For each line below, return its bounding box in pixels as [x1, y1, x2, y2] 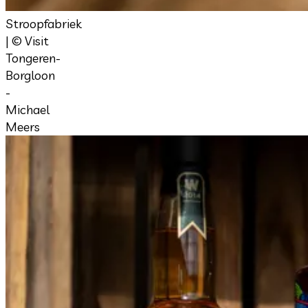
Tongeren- [5, 49, 60, 66]
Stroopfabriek [5, 15, 82, 32]
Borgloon [5, 67, 55, 83]
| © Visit [5, 32, 49, 49]
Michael [5, 101, 49, 118]
